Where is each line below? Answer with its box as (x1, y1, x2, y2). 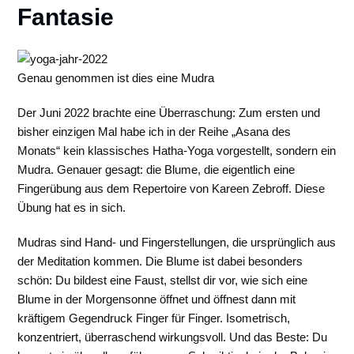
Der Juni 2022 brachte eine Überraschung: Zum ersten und (17, 106, 321, 119)
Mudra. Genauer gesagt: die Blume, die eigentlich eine (17, 163, 296, 176)
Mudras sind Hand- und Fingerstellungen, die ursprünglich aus (17, 235, 337, 249)
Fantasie (17, 4, 115, 30)
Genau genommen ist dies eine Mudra (17, 71, 215, 85)
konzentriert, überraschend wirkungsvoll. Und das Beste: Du (17, 330, 328, 344)
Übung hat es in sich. (17, 201, 126, 214)
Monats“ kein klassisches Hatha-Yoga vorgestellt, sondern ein (17, 144, 337, 157)
